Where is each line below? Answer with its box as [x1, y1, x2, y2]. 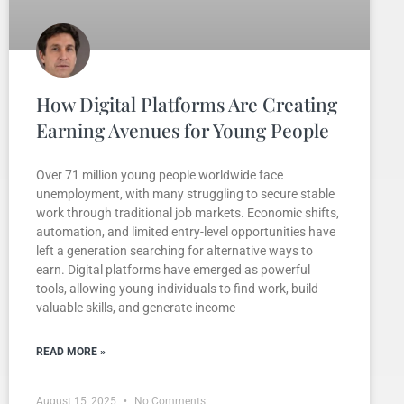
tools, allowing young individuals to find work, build [36, 280, 318, 296]
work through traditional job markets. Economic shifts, [36, 205, 339, 220]
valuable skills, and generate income [36, 299, 235, 315]
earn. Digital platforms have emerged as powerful [36, 262, 310, 277]
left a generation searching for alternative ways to [36, 243, 313, 258]
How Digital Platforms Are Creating [36, 90, 337, 116]
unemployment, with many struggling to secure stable [36, 186, 335, 201]
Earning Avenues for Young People [36, 116, 329, 142]
